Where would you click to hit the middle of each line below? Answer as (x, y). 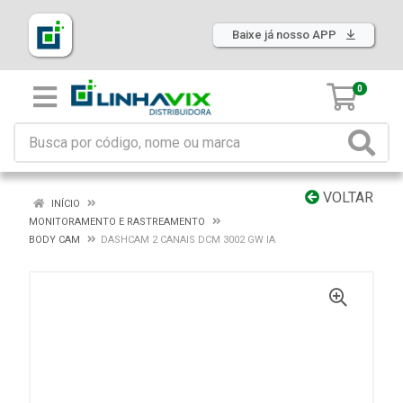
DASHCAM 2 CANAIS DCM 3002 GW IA (188, 240)
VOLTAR (346, 197)
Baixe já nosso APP (286, 35)
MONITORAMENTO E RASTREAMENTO (117, 222)
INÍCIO (64, 204)
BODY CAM (54, 240)
